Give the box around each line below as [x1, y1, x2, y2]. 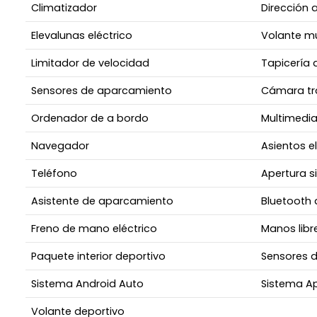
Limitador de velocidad [31, 55, 149, 70]
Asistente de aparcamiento [31, 193, 173, 208]
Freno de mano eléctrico [31, 221, 157, 236]
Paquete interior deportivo [31, 248, 166, 263]
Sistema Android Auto [31, 276, 144, 291]
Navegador [31, 138, 89, 153]
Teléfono [31, 166, 77, 180]
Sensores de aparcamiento [31, 83, 172, 98]
